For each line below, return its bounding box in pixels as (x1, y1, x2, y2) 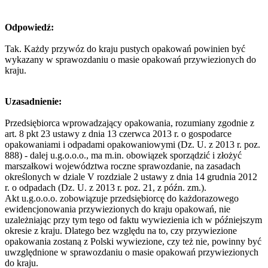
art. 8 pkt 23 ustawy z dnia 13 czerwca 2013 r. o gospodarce (5, 128, 232, 139)
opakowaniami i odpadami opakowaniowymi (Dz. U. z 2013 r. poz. (5, 139, 260, 150)
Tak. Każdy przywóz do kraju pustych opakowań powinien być (5, 43, 245, 54)
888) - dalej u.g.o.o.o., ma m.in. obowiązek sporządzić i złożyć (5, 150, 242, 160)
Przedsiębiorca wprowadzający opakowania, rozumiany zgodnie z (5, 117, 254, 128)
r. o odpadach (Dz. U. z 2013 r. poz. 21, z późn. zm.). (5, 182, 206, 193)
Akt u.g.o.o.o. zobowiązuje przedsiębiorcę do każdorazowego (5, 193, 239, 203)
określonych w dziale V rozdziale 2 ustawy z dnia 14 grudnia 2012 (5, 171, 257, 182)
